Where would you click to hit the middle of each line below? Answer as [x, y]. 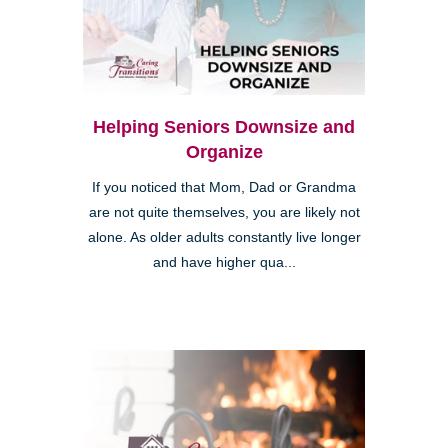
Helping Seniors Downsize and [224, 126]
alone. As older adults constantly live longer [224, 237]
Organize [224, 151]
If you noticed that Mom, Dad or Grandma [224, 187]
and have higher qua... [224, 262]
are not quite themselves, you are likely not [224, 212]
